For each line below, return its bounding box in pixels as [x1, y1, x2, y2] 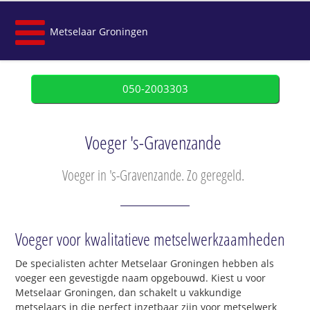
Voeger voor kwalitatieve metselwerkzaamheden [15, 227, 286, 251]
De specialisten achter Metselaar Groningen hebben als [15, 257, 275, 271]
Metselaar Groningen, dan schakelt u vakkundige [15, 286, 242, 300]
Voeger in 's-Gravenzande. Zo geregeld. [62, 165, 244, 185]
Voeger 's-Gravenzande [85, 130, 221, 155]
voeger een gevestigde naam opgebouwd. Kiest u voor [15, 271, 266, 285]
